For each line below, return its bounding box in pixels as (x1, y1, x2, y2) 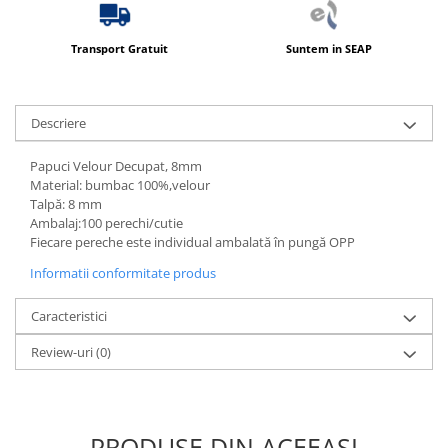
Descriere (31, 113, 86, 132)
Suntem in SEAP (285, 40, 372, 56)
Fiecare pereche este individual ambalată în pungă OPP (30, 232, 355, 251)
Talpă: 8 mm (30, 194, 105, 213)
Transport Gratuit (71, 40, 168, 56)
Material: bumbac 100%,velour (30, 175, 210, 194)
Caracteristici (31, 306, 107, 325)
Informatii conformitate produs (30, 263, 216, 282)
